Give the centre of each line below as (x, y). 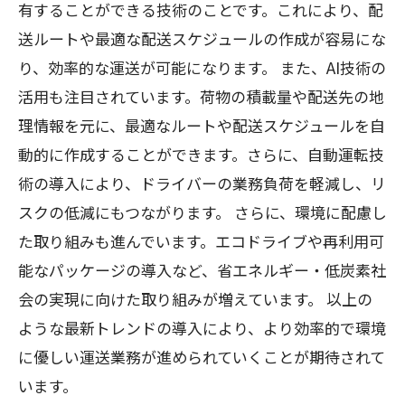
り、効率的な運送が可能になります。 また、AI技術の (202, 67)
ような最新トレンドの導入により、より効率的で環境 (202, 328)
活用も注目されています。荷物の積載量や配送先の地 (201, 96)
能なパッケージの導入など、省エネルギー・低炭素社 (202, 270)
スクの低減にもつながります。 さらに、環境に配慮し (202, 212)
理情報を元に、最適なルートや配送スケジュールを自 (202, 125)
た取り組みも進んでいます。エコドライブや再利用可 (201, 241)
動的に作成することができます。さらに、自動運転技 (201, 154)
